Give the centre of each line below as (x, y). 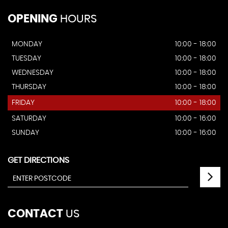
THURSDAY (29, 87)
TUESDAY (26, 59)
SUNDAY (25, 133)
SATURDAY (29, 119)
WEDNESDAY (33, 73)
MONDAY (27, 45)
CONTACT (35, 214)
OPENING (33, 19)
